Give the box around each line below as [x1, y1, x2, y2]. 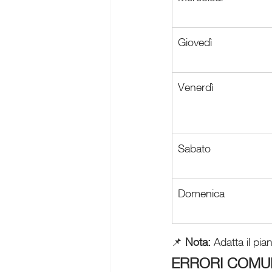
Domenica [178, 186, 225, 200]
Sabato [178, 141, 211, 155]
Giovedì [178, 35, 212, 49]
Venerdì [178, 80, 213, 93]
